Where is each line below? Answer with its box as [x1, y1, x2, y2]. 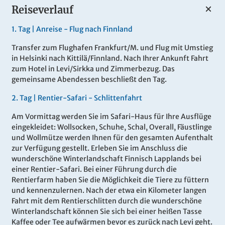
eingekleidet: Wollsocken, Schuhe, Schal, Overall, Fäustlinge [12, 123, 212, 132]
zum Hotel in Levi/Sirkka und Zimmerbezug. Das [12, 64, 175, 74]
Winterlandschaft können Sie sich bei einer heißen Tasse [12, 207, 202, 216]
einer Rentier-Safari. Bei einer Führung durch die [12, 165, 177, 174]
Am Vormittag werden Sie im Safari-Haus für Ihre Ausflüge [12, 112, 211, 122]
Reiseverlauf [12, 4, 73, 17]
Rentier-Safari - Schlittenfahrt [38, 93, 142, 103]
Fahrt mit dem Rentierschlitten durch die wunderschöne [12, 196, 202, 206]
